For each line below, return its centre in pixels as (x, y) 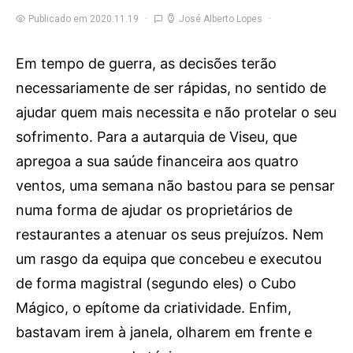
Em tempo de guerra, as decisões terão (146, 63)
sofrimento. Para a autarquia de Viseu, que (156, 137)
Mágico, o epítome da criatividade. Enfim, (154, 308)
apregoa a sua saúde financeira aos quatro (157, 161)
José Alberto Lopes (221, 19)
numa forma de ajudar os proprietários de (154, 210)
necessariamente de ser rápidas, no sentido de (171, 88)
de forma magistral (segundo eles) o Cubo (156, 283)
